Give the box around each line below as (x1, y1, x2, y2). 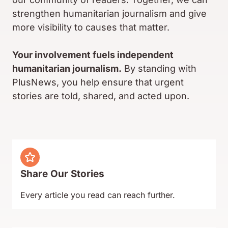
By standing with (122, 63, 196, 74)
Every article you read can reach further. (20, 190, 175, 200)
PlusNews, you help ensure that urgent (12, 77, 184, 88)
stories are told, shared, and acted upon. (12, 91, 189, 101)
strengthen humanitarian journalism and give (12, 8, 207, 19)
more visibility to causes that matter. (12, 22, 169, 33)
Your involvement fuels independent (12, 49, 174, 60)
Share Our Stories (20, 168, 104, 180)
